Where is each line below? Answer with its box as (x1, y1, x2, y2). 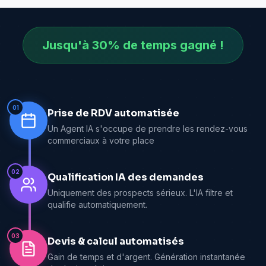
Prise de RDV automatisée (47, 107, 179, 120)
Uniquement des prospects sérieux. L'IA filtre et (47, 188, 233, 198)
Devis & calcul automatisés (47, 235, 184, 248)
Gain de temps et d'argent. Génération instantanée (47, 252, 245, 262)
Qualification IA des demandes (47, 171, 204, 184)
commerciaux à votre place (47, 135, 154, 146)
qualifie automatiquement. (47, 199, 147, 210)
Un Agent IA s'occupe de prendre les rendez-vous (47, 123, 248, 134)
